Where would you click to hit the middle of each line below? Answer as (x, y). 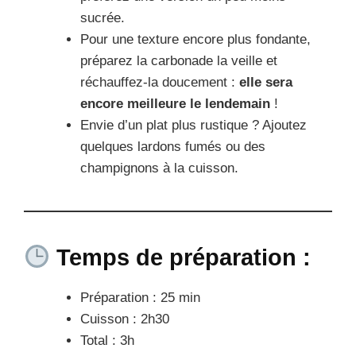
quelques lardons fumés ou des (173, 146)
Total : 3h (107, 340)
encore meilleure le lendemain (175, 103)
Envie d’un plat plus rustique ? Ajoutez (193, 125)
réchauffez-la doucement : (160, 82)
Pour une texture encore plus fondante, (195, 39)
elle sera (266, 82)
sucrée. (103, 17)
